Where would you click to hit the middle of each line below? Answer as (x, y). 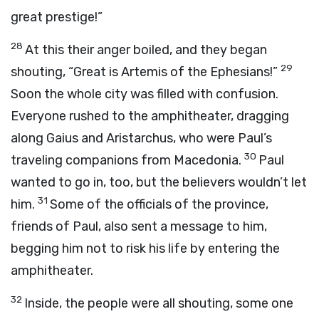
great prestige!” (57, 17)
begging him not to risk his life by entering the (145, 249)
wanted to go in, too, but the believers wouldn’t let (159, 182)
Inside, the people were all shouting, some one (159, 303)
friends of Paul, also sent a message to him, (139, 226)
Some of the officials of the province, (159, 204)
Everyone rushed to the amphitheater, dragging (150, 116)
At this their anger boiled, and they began (146, 50)
